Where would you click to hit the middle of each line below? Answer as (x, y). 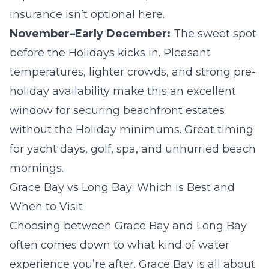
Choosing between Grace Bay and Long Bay (128, 226)
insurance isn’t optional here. (87, 15)
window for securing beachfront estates (117, 111)
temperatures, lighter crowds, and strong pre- (133, 72)
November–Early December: (90, 34)
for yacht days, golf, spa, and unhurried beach (133, 149)
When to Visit (46, 207)
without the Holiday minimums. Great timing (131, 130)
